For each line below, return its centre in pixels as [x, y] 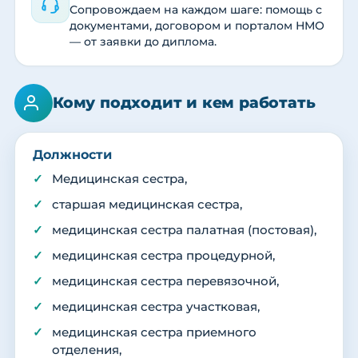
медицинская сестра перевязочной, [165, 282]
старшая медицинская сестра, [147, 205]
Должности [72, 155]
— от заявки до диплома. [143, 42]
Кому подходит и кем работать [184, 103]
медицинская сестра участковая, [156, 307]
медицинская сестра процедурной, [163, 256]
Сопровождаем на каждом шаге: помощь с [196, 10]
